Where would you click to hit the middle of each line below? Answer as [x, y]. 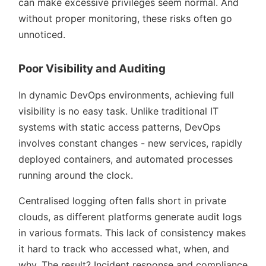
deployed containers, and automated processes [126, 159]
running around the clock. [76, 175]
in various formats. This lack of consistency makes [132, 232]
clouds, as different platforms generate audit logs [130, 216]
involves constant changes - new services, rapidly [130, 143]
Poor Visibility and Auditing [92, 68]
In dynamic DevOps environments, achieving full [126, 95]
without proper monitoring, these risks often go [125, 18]
